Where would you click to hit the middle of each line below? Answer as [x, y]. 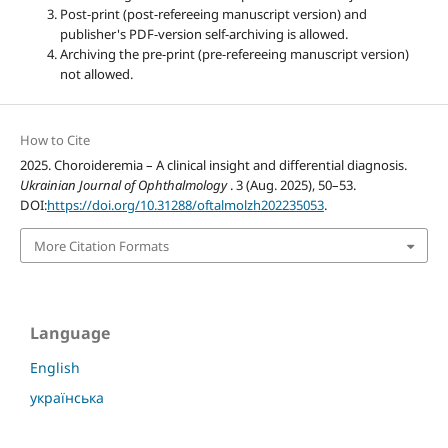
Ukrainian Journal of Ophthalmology [124, 185]
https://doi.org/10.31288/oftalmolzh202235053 [185, 205]
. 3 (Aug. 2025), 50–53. [292, 185]
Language [70, 332]
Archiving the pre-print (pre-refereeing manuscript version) [234, 54]
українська [67, 397]
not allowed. [96, 74]
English [55, 367]
